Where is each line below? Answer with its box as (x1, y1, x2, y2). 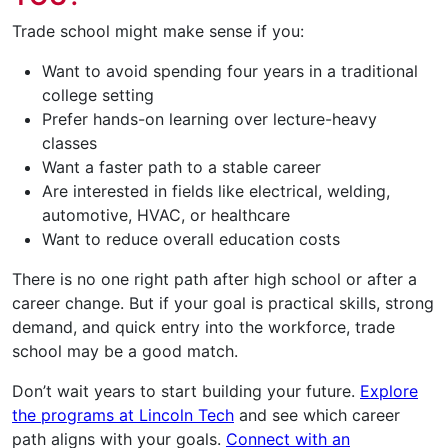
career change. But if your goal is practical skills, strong (12, 293, 434, 314)
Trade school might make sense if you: (12, 21, 304, 42)
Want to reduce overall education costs (42, 229, 340, 250)
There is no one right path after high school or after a (12, 269, 417, 290)
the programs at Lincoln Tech (12, 405, 234, 426)
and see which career (234, 405, 400, 426)
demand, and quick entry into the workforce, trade (12, 317, 395, 338)
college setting (42, 85, 154, 106)
